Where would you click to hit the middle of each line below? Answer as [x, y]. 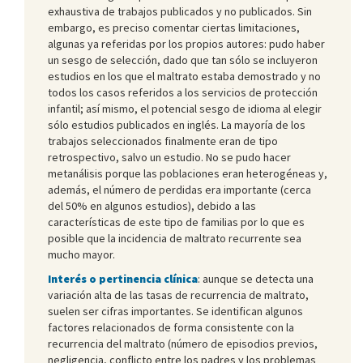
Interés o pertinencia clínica [123, 278]
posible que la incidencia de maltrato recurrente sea [175, 238]
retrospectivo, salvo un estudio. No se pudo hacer [169, 157]
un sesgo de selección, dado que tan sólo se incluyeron [183, 60]
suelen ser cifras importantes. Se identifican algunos [175, 311]
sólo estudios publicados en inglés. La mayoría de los [177, 124]
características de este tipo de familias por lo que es [176, 222]
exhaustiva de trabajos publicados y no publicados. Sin [180, 11]
